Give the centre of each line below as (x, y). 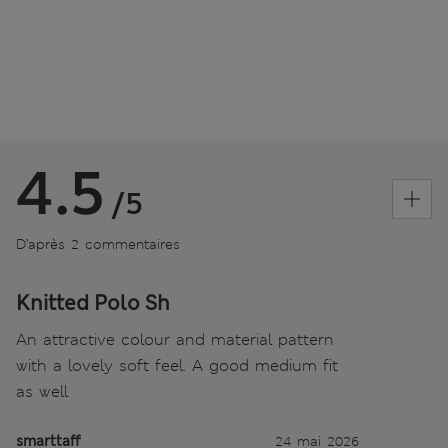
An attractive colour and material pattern (175, 339)
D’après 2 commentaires (98, 243)
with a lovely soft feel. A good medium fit (177, 365)
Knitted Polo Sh (93, 302)
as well (42, 391)
